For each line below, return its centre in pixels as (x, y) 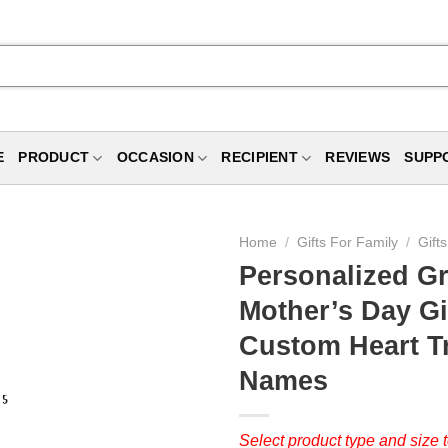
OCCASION (155, 157)
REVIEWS (358, 157)
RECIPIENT (259, 157)
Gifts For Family (348, 242)
